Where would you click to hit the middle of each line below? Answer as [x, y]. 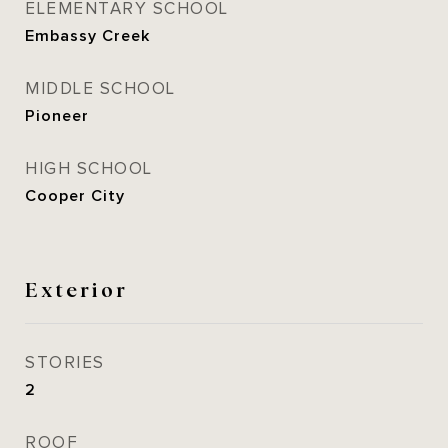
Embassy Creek [87, 36]
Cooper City [75, 196]
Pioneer [57, 116]
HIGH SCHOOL [89, 169]
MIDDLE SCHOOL [100, 89]
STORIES [65, 363]
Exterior [76, 288]
